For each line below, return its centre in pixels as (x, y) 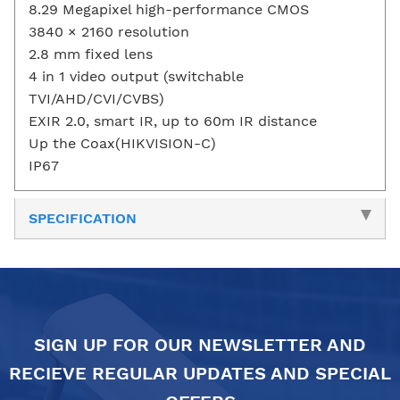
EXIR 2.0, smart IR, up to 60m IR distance (173, 121)
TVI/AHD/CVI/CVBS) (96, 98)
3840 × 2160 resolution (109, 31)
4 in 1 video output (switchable (136, 76)
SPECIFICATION (83, 218)
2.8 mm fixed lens (91, 54)
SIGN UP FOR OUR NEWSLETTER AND (200, 344)
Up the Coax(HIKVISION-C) (122, 143)
